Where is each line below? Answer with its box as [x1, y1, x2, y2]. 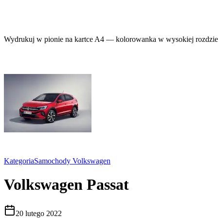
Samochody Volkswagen [34, 157, 110, 165]
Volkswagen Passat [4, 176, 129, 194]
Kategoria [4, 157, 34, 165]
